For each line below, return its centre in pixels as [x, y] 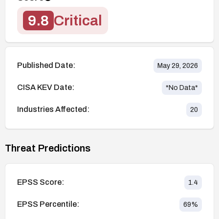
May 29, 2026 [178, 66]
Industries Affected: [53, 109]
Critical [78, 20]
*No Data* [182, 88]
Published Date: [46, 66]
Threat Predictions [48, 148]
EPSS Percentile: [48, 204]
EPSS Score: [41, 182]
